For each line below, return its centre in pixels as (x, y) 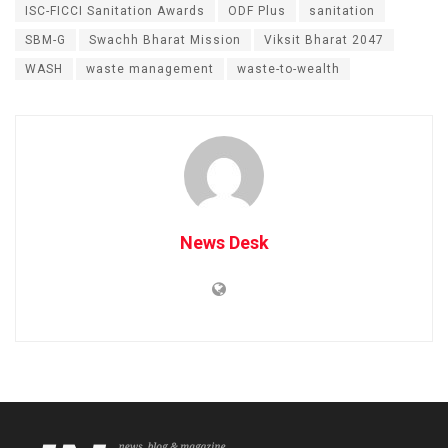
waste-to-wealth (288, 69)
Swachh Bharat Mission (165, 40)
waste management (150, 69)
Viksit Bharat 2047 (324, 40)
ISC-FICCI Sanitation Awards (115, 11)
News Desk (224, 243)
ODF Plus (257, 11)
